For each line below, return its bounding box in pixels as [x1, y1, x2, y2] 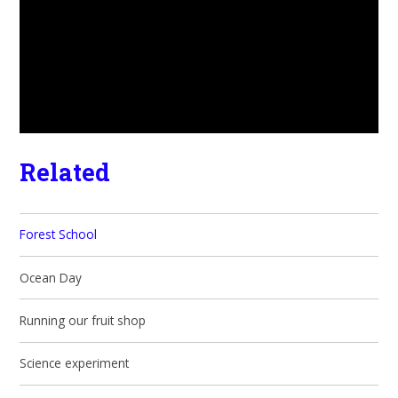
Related [20, 155, 111, 188]
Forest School [20, 226, 98, 243]
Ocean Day [20, 268, 83, 286]
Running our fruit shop [20, 311, 147, 329]
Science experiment [20, 354, 130, 372]
